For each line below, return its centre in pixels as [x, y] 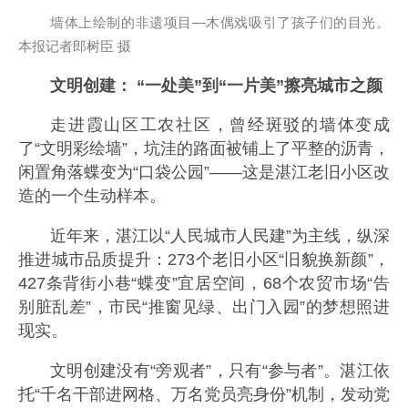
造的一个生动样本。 [92, 196]
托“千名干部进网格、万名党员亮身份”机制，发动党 [204, 394]
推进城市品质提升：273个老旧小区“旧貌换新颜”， [204, 260]
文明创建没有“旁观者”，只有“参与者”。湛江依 [220, 370]
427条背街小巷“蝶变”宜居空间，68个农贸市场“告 [204, 284]
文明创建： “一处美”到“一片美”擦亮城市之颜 [217, 85]
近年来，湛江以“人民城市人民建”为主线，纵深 [220, 236]
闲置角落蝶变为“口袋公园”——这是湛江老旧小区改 [204, 173]
